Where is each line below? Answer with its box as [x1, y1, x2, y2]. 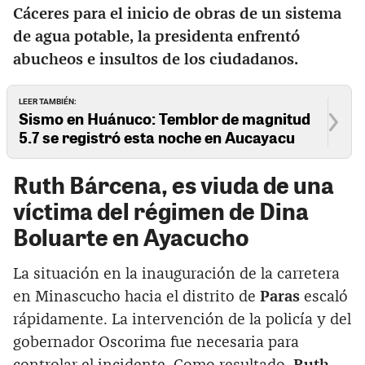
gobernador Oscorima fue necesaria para [13, 334, 299, 350]
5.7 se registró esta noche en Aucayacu [19, 125, 296, 147]
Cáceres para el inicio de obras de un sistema [13, 7, 341, 23]
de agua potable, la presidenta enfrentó [13, 29, 300, 46]
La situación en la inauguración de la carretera [13, 266, 340, 282]
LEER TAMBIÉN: [19, 96, 77, 106]
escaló [300, 288, 348, 305]
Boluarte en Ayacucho [13, 220, 248, 253]
